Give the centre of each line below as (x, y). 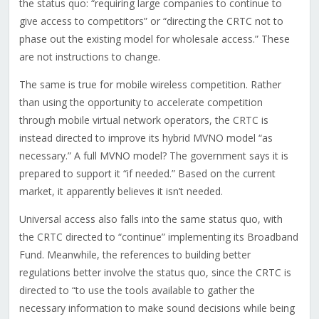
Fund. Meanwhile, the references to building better (135, 255)
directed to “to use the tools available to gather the (137, 291)
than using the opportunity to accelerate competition (141, 103)
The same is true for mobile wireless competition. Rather (150, 85)
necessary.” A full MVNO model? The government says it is (153, 156)
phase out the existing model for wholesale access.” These (154, 39)
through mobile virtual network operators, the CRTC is (143, 120)
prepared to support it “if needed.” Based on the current (147, 174)
